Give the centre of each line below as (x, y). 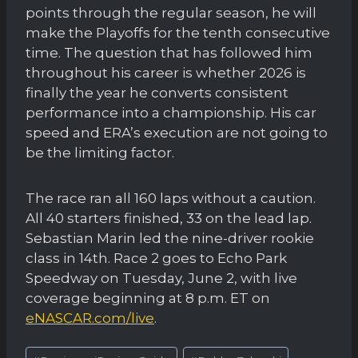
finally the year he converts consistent (157, 92)
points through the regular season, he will (171, 12)
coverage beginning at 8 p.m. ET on (148, 298)
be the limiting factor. (100, 152)
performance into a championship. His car (171, 112)
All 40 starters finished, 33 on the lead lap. (169, 218)
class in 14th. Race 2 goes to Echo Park (156, 258)
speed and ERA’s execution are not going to (177, 132)
